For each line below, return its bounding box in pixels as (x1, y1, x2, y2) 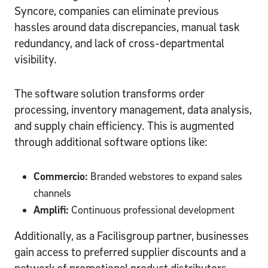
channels (33, 186, 71, 199)
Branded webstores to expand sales (88, 169, 242, 182)
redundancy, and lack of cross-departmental (14, 35, 224, 50)
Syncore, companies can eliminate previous (14, 3, 219, 18)
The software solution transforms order (14, 86, 205, 100)
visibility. (14, 51, 57, 66)
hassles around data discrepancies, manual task (14, 19, 239, 34)
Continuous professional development (69, 203, 234, 216)
